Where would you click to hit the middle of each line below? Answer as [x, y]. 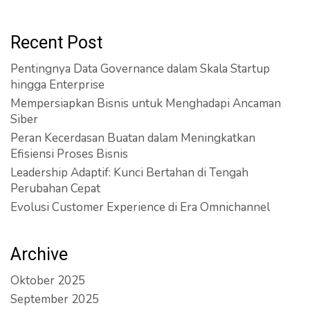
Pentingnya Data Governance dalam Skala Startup [140, 69]
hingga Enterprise [57, 84]
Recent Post [56, 42]
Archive [39, 254]
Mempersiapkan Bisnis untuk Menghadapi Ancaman [146, 103]
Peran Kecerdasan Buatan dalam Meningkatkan [133, 138]
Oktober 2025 [48, 280]
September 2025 [55, 299]
